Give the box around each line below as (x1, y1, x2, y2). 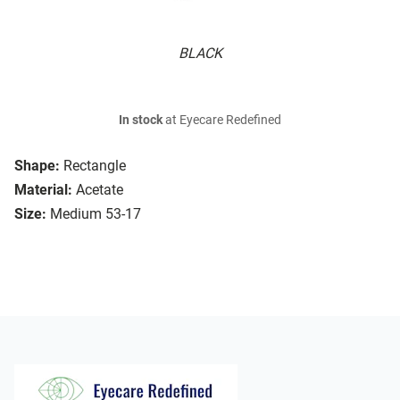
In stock (119, 112, 162, 129)
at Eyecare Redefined (162, 112, 281, 129)
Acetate (76, 181, 123, 199)
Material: (14, 181, 72, 199)
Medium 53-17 (50, 205, 141, 223)
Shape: (14, 157, 60, 175)
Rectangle (63, 157, 126, 175)
